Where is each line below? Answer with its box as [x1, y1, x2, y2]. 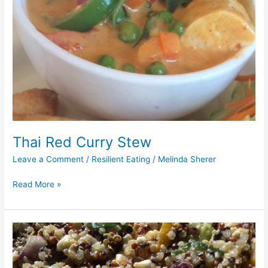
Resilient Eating [92, 154, 151, 165]
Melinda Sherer [158, 154, 217, 165]
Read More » [13, 179, 62, 189]
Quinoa [12, 236, 39, 246]
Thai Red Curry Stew [13, 133, 152, 151]
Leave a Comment [13, 154, 84, 165]
